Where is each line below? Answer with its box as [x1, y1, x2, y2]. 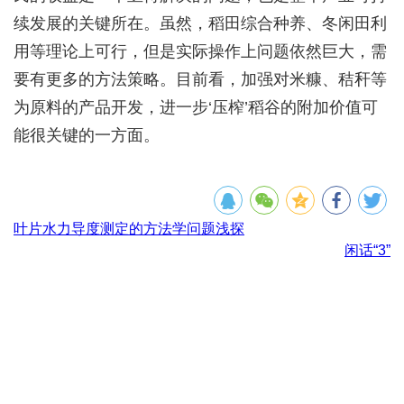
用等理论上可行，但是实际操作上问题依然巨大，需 [14, 42, 387, 60]
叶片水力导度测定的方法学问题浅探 [14, 221, 244, 236]
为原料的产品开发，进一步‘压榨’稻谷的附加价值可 [14, 98, 378, 116]
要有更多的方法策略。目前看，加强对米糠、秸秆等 [14, 70, 387, 88]
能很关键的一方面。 [14, 126, 160, 144]
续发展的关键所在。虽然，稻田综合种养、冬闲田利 [14, 14, 387, 32]
